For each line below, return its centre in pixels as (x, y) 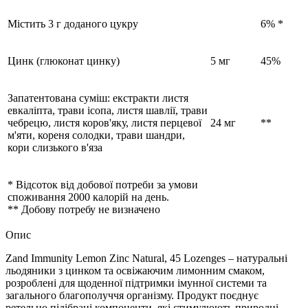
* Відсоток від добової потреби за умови (103, 184)
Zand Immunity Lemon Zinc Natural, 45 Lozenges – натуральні (146, 258)
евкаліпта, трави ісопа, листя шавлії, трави (108, 110)
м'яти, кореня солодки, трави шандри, (96, 135)
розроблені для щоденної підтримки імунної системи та (136, 283)
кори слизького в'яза (55, 147)
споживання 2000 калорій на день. (88, 197)
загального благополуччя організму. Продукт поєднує (132, 295)
